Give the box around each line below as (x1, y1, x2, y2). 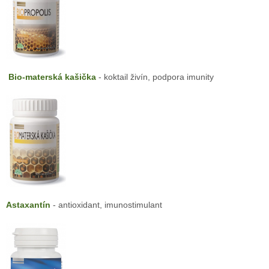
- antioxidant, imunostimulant (50, 199, 162, 210)
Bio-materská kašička (8, 72, 96, 82)
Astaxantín (5, 199, 50, 210)
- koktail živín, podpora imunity (95, 72, 214, 82)
